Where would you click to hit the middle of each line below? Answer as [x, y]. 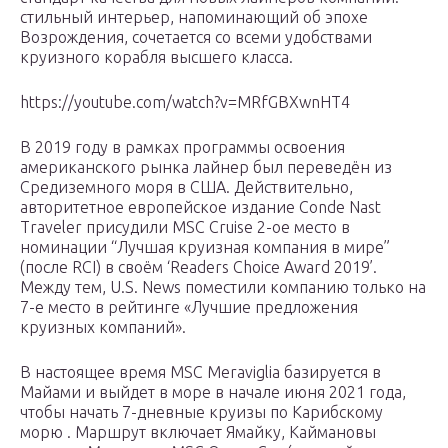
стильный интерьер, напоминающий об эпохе [194, 17]
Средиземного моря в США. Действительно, [186, 187]
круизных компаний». [103, 327]
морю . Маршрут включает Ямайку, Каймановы [198, 432]
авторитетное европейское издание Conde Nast [200, 207]
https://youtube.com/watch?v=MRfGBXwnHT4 [185, 102]
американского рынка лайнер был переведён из [206, 167]
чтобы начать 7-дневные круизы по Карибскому [201, 412]
